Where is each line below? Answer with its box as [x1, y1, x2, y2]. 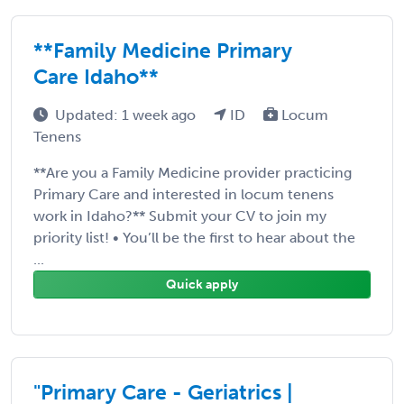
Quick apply [166, 276, 238, 292]
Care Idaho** [33, 63, 159, 89]
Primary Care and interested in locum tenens [33, 185, 334, 203]
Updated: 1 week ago [55, 106, 199, 124]
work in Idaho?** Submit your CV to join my [33, 207, 326, 225]
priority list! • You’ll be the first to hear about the [33, 228, 355, 246]
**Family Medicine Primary [33, 37, 292, 63]
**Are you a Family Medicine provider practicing [33, 163, 352, 181]
